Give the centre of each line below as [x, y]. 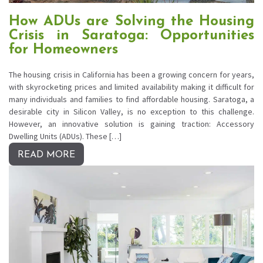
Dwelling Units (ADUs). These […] [65, 136]
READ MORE [46, 155]
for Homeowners [63, 50]
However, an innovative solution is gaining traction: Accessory [131, 124]
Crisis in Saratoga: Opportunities [131, 36]
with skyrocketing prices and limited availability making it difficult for [131, 87]
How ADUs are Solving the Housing [131, 22]
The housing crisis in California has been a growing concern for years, [131, 75]
